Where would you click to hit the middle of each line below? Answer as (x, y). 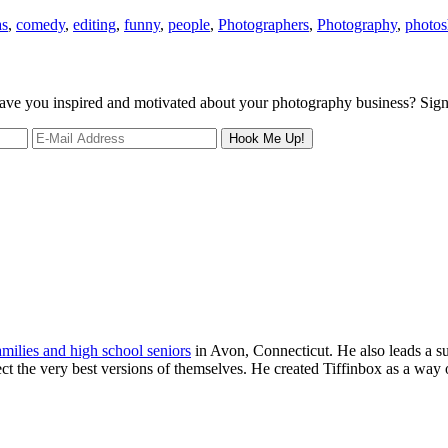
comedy (40, 24)
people (189, 24)
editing (94, 24)
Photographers (263, 24)
